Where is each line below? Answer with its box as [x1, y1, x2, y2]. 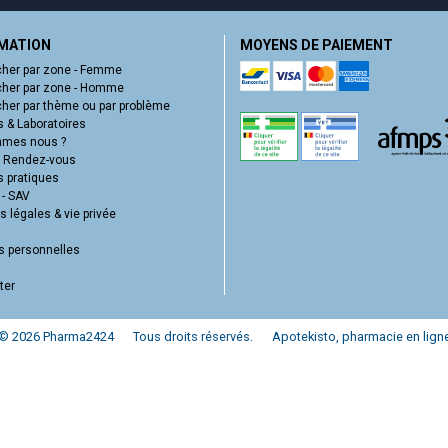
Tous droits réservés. [132, 328, 253, 344]
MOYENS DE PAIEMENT [240, 36, 393, 53]
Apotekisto [271, 328, 336, 344]
